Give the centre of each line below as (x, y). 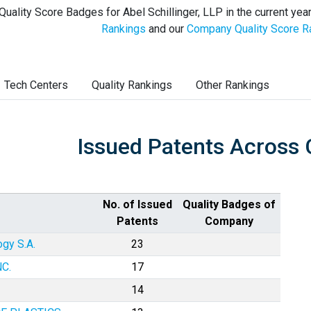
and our (166, 29)
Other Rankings (233, 85)
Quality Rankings (132, 85)
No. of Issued (137, 204)
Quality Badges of (229, 204)
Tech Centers (36, 85)
